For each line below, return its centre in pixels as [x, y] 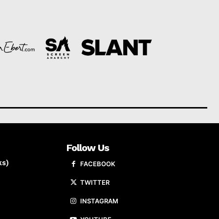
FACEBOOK [98, 164]
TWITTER [95, 183]
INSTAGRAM [99, 201]
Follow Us [88, 148]
